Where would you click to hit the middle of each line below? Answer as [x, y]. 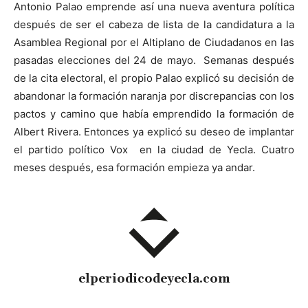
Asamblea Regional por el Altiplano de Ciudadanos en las [154, 43]
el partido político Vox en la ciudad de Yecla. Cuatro [154, 150]
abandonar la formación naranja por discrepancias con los [154, 96]
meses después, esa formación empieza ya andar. [134, 168]
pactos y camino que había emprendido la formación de [154, 114]
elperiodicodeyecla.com [154, 279]
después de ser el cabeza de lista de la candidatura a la [154, 25]
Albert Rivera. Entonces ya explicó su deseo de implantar [154, 132]
